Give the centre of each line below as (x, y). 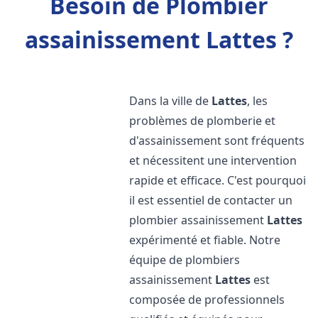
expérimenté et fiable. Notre (205, 240)
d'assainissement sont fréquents (217, 141)
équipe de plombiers (185, 260)
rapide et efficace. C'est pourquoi (218, 180)
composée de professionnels (207, 300)
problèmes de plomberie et (203, 121)
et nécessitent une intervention (213, 160)
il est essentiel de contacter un (211, 200)
